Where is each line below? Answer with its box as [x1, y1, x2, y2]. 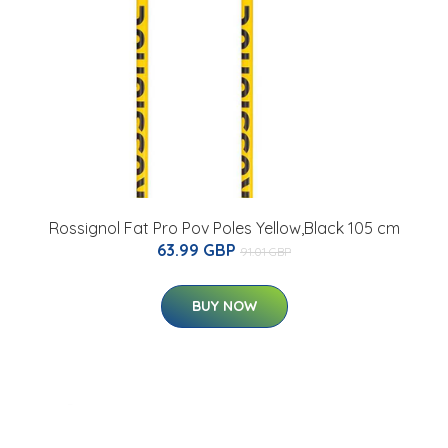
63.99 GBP [157, 240, 240, 261]
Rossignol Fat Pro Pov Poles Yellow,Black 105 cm [48, 218, 400, 239]
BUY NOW [191, 297, 257, 316]
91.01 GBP [240, 244, 291, 260]
